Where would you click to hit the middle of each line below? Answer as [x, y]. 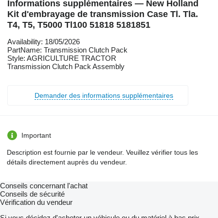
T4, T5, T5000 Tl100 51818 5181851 [79, 25]
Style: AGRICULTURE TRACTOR [62, 58]
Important [36, 135]
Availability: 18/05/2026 [44, 41]
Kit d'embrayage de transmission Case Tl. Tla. [103, 14]
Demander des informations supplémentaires [104, 95]
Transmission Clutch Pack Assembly [66, 66]
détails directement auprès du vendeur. [67, 162]
